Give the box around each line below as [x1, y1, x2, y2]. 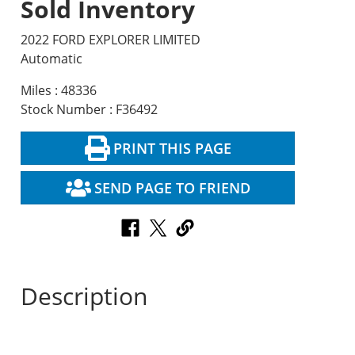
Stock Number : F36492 [21, 101, 158, 118]
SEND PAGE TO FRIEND [94, 178, 251, 197]
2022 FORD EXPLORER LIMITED [21, 31, 201, 48]
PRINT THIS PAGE [113, 139, 232, 158]
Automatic [21, 50, 83, 67]
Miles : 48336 [21, 82, 97, 99]
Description [21, 280, 148, 313]
